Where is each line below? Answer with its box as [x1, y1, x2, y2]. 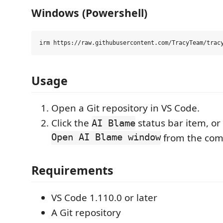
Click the [51, 116, 92, 129]
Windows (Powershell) [31, 5, 147, 20]
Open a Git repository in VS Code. [51, 101, 200, 114]
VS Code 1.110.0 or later [51, 191, 157, 205]
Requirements [31, 162, 113, 179]
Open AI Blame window [51, 131, 161, 144]
